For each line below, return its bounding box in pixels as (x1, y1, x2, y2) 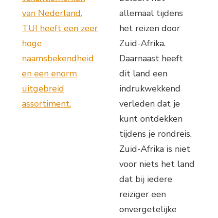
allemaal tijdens (119, 7, 183, 19)
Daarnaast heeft (119, 52, 183, 64)
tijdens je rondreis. (119, 127, 192, 140)
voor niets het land (119, 158, 195, 170)
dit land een (119, 67, 167, 79)
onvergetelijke (119, 203, 177, 215)
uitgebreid (22, 82, 64, 94)
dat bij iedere (119, 173, 172, 185)
